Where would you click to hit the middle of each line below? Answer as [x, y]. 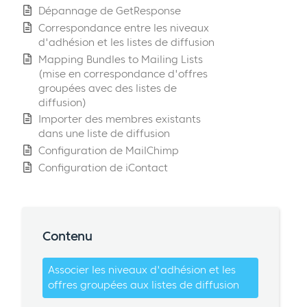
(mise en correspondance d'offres [123, 73]
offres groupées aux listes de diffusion [143, 285]
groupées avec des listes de [108, 88]
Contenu [67, 236]
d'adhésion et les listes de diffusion [126, 42]
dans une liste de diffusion [104, 134]
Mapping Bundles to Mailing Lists [121, 59]
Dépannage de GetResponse [110, 10]
